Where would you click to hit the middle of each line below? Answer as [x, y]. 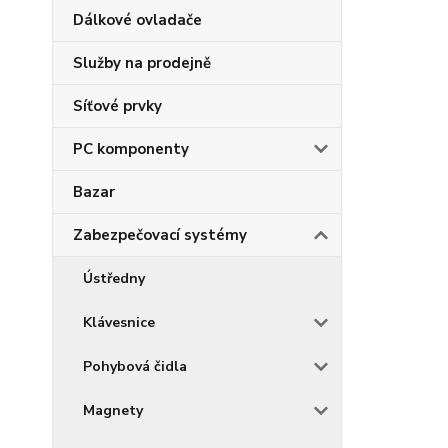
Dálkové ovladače [137, 20]
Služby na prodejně [142, 63]
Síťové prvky [117, 106]
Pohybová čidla [135, 367]
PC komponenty [131, 149]
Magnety [113, 411]
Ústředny [114, 279]
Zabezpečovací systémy [160, 235]
